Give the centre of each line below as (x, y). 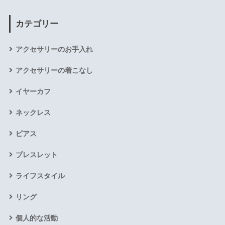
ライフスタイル (40, 176)
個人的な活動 (36, 218)
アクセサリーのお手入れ (54, 49)
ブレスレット (36, 155)
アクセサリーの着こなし (54, 71)
